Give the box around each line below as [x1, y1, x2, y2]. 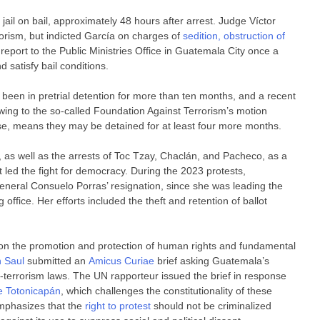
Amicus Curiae [89, 254, 155, 266]
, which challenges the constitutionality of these [61, 284, 273, 296]
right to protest [85, 299, 151, 311]
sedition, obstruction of [183, 29, 286, 41]
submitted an [27, 254, 89, 266]
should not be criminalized [151, 299, 272, 311]
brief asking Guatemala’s [154, 254, 270, 266]
